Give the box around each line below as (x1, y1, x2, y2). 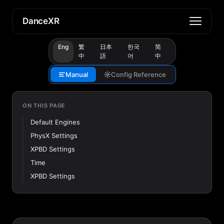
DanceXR (22, 15, 59, 26)
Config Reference (110, 70, 166, 78)
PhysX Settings (30, 131, 77, 139)
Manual (65, 70, 88, 78)
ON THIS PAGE (22, 102, 66, 109)
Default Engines (30, 118, 80, 126)
